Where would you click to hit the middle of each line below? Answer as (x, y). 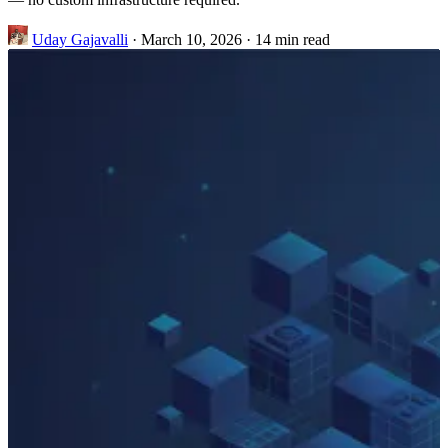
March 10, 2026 (191, 39)
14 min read (292, 39)
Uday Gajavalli (80, 39)
